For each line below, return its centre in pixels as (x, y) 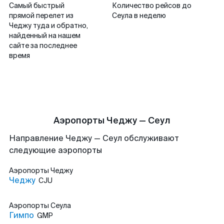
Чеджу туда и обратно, (48, 25)
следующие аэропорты (55, 150)
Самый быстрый (37, 5)
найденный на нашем (45, 35)
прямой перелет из (41, 15)
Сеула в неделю (139, 15)
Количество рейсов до (152, 5)
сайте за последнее (43, 45)
